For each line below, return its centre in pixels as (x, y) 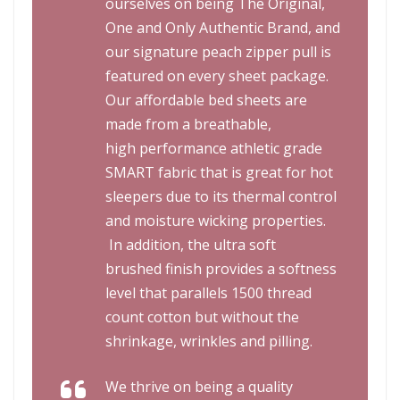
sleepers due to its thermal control (221, 196)
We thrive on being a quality (199, 387)
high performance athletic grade (214, 148)
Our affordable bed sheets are (206, 100)
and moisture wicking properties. (216, 221)
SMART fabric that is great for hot (219, 172)
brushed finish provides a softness (221, 269)
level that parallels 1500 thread (208, 293)
